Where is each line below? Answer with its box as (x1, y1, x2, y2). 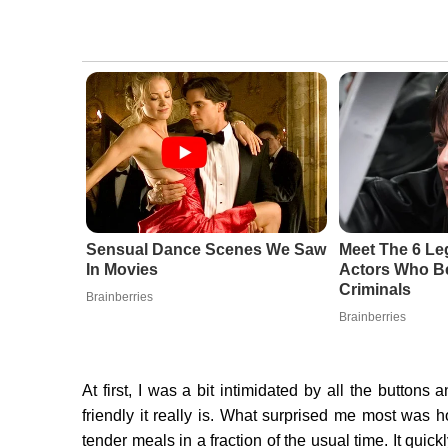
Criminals (338, 281, 411, 299)
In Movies (85, 261, 158, 279)
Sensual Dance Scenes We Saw (85, 241, 326, 259)
